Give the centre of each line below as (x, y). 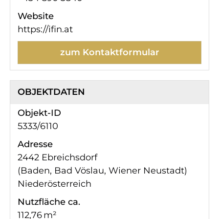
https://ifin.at (45, 30)
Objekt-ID (39, 113)
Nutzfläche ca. (49, 202)
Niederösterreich (55, 184)
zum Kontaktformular (109, 53)
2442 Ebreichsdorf (57, 158)
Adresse (35, 144)
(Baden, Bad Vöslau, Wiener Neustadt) (102, 171)
